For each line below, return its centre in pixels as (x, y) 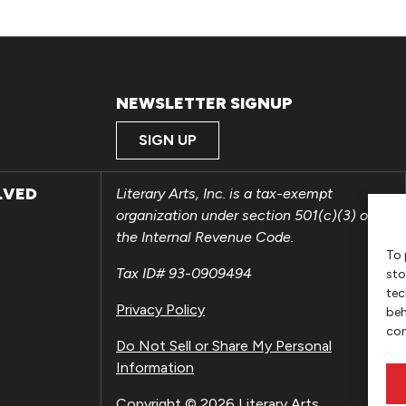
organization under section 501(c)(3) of (245, 216)
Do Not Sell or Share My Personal (224, 346)
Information (155, 368)
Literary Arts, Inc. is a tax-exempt (224, 194)
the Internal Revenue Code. (205, 237)
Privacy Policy (160, 310)
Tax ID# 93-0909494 (184, 274)
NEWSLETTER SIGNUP (204, 103)
